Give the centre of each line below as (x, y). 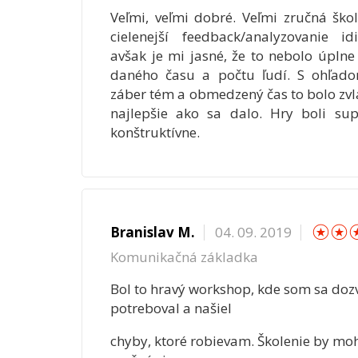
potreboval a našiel (171, 308)
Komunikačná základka (184, 257)
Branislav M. (152, 232)
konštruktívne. (155, 132)
